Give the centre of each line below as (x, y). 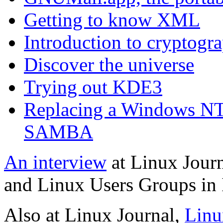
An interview (55, 162)
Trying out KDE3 (93, 87)
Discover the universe (109, 65)
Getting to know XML (112, 20)
